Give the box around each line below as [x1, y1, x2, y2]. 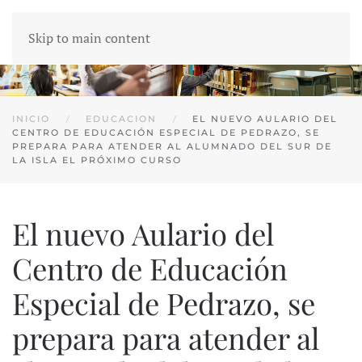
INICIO [12, 113, 50, 125]
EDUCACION [86, 113, 157, 125]
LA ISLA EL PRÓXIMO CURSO [12, 154, 182, 166]
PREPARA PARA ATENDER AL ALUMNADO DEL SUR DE [12, 141, 332, 153]
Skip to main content [28, 29, 150, 47]
